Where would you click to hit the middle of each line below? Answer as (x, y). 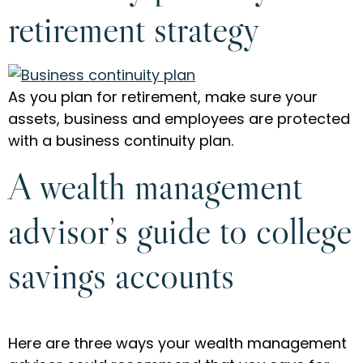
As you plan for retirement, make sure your (163, 97)
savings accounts (121, 275)
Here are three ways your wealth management (177, 343)
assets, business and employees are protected (179, 119)
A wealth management (155, 186)
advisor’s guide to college (180, 230)
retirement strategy (134, 29)
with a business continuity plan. (121, 141)
